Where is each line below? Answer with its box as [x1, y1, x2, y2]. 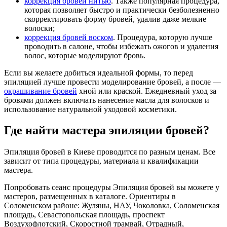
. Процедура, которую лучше [113, 32, 212, 42]
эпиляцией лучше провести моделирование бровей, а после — [4, 77, 221, 86]
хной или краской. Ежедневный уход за [77, 86, 216, 95]
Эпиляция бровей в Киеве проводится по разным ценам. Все [4, 147, 215, 157]
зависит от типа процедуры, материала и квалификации [4, 157, 199, 166]
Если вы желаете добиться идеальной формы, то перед [4, 68, 193, 77]
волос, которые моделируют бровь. [24, 51, 145, 60]
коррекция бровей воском [24, 32, 113, 42]
